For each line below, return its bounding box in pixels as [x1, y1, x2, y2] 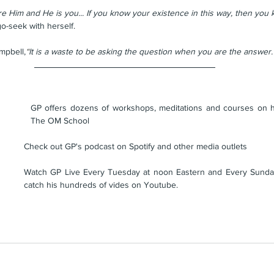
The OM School [31, 116, 89, 126]
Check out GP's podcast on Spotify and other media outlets [24, 141, 247, 152]
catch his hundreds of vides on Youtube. [24, 180, 178, 190]
